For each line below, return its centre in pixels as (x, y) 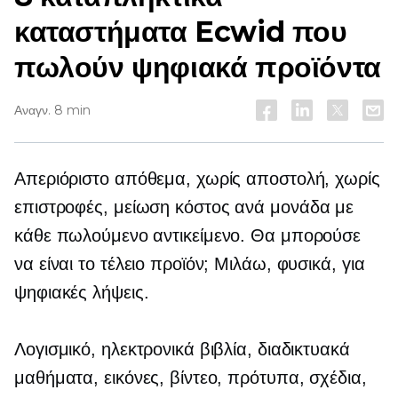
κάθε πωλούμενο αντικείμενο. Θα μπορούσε (188, 235)
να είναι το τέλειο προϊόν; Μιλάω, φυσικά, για (190, 264)
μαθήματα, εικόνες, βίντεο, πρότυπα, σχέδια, (191, 378)
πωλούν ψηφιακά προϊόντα (198, 67)
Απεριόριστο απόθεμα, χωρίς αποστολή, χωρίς (197, 179)
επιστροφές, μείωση (95, 207)
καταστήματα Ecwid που (181, 32)
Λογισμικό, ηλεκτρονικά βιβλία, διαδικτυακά (182, 349)
